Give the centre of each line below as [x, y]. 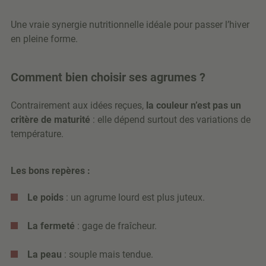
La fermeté [51, 226]
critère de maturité [50, 120]
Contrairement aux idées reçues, [78, 106]
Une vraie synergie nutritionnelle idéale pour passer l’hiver [130, 25]
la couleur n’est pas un [194, 106]
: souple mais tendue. [107, 255]
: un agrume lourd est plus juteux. [134, 198]
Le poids [45, 198]
